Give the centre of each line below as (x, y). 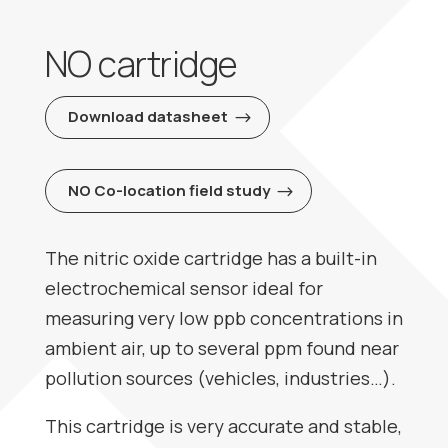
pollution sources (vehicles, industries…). (220, 377)
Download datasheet (148, 117)
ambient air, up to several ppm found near (221, 347)
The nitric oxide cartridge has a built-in (210, 257)
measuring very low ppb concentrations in (223, 317)
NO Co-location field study (169, 190)
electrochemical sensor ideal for (183, 287)
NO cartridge (141, 63)
